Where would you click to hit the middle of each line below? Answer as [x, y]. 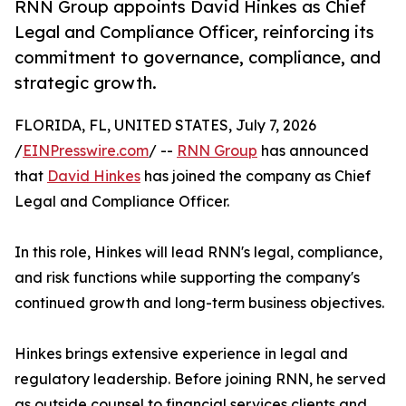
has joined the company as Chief [256, 176]
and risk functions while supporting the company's [187, 278]
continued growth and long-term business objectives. [199, 303]
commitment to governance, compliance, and [198, 58]
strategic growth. [86, 83]
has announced [313, 151]
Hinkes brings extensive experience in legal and [181, 354]
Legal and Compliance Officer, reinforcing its [194, 32]
